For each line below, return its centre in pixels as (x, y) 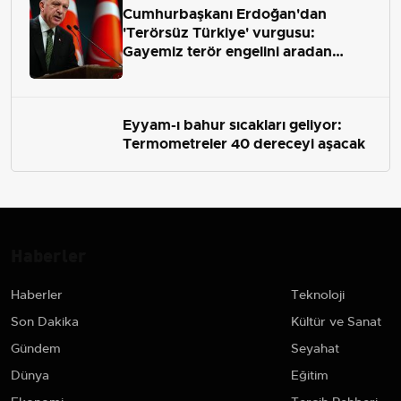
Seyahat (315, 349)
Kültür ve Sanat (336, 322)
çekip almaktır (171, 70)
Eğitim (310, 375)
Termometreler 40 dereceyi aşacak (244, 144)
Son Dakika (45, 322)
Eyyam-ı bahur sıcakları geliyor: (232, 125)
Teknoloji (318, 295)
